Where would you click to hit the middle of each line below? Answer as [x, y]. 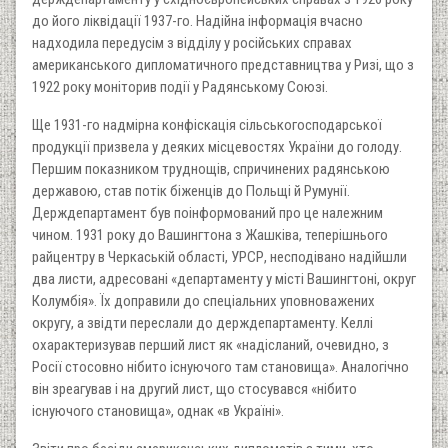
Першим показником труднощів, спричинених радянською [211, 168]
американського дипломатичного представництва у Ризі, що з [223, 64]
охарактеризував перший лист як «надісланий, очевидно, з [210, 344]
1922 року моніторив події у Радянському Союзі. [180, 86]
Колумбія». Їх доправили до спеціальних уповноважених [203, 300]
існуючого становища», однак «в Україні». [158, 410]
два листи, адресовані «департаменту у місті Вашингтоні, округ [224, 278]
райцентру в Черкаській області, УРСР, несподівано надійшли [219, 256]
